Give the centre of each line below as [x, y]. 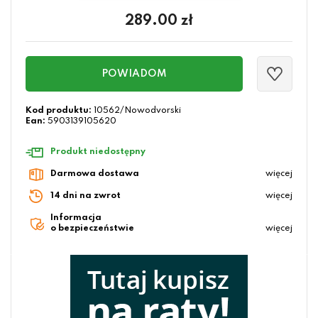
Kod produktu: [59, 111]
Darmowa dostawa [95, 174]
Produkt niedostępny [98, 152]
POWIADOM [134, 74]
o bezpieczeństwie [92, 229]
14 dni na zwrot [86, 196]
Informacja [76, 218]
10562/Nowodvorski [137, 111]
